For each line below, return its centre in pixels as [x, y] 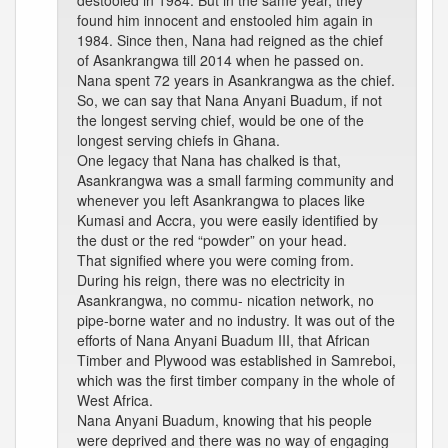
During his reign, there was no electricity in [211, 280]
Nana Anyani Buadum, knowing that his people [224, 420]
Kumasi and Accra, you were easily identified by [227, 220]
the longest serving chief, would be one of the [220, 120]
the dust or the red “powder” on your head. [212, 240]
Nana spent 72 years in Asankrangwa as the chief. [236, 80]
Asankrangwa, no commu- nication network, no [225, 300]
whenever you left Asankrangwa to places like [221, 200]
